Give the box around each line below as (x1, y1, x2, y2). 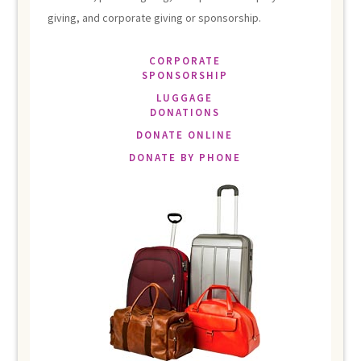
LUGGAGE (156, 90, 213, 105)
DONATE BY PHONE (128, 150, 241, 164)
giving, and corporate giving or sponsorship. (47, 10, 261, 25)
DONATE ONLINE (136, 127, 233, 142)
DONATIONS (149, 105, 220, 119)
